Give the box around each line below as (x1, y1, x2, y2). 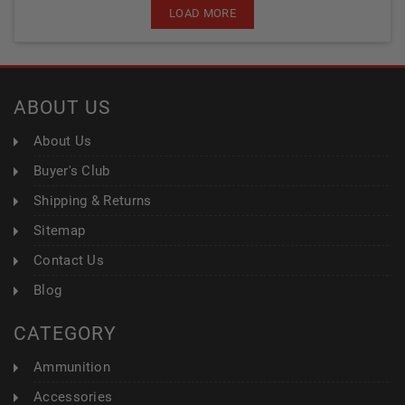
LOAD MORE (169, 6, 236, 20)
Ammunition (33, 359, 110, 375)
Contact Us (33, 252, 104, 268)
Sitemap (33, 222, 86, 239)
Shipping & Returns (33, 193, 152, 209)
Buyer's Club (33, 163, 110, 179)
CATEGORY (14, 323, 118, 344)
